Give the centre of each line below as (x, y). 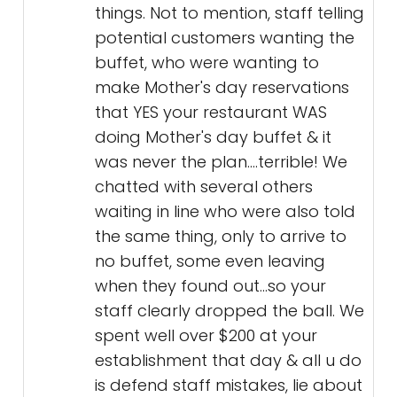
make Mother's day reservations (222, 88)
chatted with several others (204, 187)
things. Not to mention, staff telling (230, 13)
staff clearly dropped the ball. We (230, 311)
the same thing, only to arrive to (221, 237)
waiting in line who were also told (225, 212)
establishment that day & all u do (228, 361)
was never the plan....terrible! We (221, 162)
